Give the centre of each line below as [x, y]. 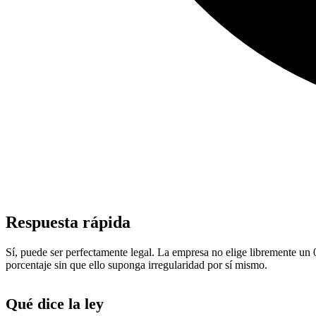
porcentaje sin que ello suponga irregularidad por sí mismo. [136, 265]
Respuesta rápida [68, 222]
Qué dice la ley [55, 303]
